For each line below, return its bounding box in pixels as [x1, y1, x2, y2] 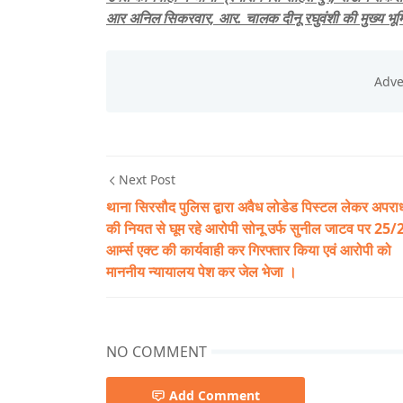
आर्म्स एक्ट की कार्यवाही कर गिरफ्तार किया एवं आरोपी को [106, 240, 391, 261]
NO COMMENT [106, 342, 207, 363]
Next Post [119, 171, 175, 189]
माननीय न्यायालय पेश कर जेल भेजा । [106, 262, 297, 282]
